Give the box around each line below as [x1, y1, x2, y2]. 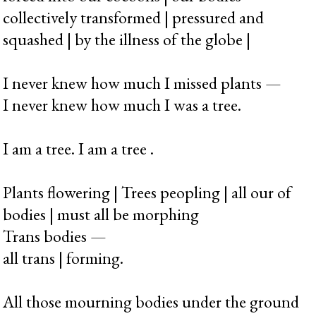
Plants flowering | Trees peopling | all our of [3, 181, 292, 203]
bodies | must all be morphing [3, 202, 200, 225]
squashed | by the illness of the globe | [3, 28, 251, 50]
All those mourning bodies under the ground [3, 290, 300, 312]
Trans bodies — [3, 224, 107, 247]
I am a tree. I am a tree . [3, 137, 154, 159]
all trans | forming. [3, 246, 124, 269]
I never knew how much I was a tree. [3, 93, 242, 116]
